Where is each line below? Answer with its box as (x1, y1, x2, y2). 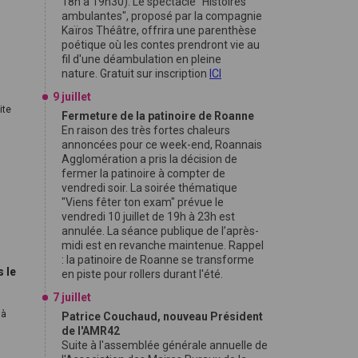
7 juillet (53, 291, 91, 304)
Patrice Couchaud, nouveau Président (62, 310, 263, 323)
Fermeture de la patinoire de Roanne (62, 109, 254, 122)
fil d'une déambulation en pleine (62, 53, 221, 66)
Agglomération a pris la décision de (62, 153, 237, 165)
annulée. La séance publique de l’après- (62, 225, 259, 237)
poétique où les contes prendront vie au (62, 38, 260, 51)
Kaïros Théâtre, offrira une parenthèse (62, 24, 257, 37)
